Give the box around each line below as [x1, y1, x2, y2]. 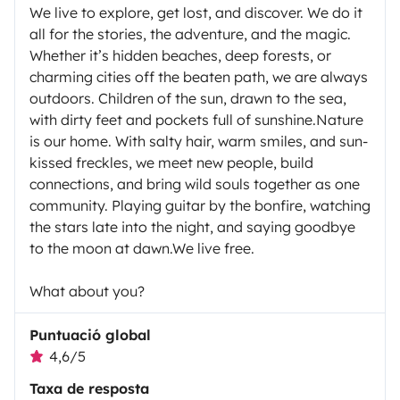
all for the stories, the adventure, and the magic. [29, 25, 351, 43]
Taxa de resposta [29, 379, 149, 397]
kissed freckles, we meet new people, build [29, 154, 313, 171]
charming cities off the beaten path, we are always [29, 68, 368, 86]
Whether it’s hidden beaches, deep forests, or [29, 46, 331, 64]
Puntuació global [29, 326, 151, 344]
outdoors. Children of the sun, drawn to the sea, [29, 89, 346, 107]
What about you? [29, 282, 145, 300]
